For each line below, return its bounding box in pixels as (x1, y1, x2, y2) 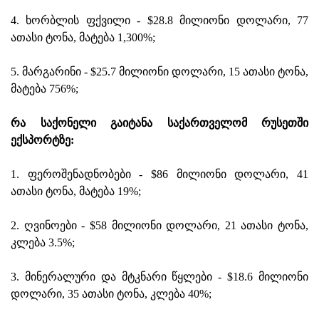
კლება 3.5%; (11, 236, 75, 249)
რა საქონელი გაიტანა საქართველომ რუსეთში (11, 116, 308, 129)
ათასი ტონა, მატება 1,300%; (11, 31, 155, 43)
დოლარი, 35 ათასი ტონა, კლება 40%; (11, 287, 211, 300)
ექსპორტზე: (11, 133, 74, 146)
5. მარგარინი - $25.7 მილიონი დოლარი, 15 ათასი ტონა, (11, 65, 308, 78)
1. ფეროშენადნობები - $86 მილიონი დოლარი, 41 (11, 167, 308, 180)
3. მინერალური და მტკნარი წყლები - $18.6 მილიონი (11, 270, 308, 283)
